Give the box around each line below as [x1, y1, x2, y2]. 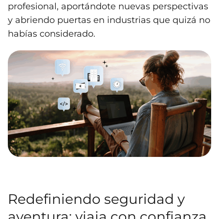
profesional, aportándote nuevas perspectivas [8, 1, 208, 12]
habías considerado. [8, 28, 95, 40]
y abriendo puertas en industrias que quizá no [8, 15, 210, 26]
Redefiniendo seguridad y [8, 191, 185, 208]
